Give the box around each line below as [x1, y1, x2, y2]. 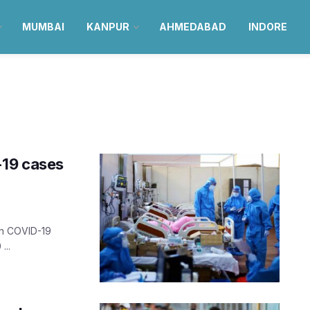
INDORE [248, 21, 287, 33]
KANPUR [86, 21, 129, 33]
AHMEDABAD [158, 21, 226, 33]
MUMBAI [21, 21, 64, 33]
